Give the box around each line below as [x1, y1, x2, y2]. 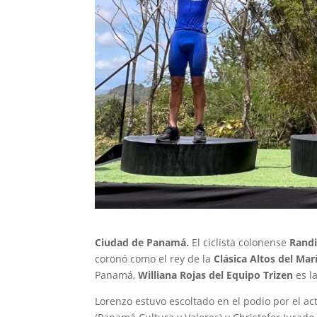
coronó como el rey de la [95, 251, 214, 265]
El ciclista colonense [189, 235, 290, 249]
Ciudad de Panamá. [95, 235, 190, 249]
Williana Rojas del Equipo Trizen [138, 267, 294, 282]
